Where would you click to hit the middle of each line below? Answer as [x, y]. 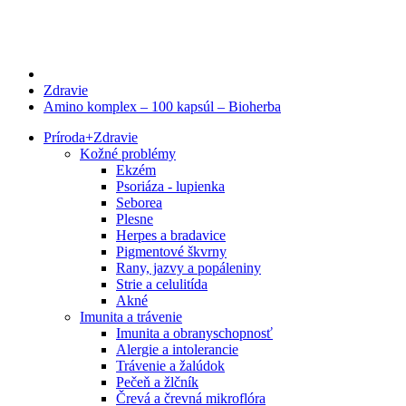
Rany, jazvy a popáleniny [188, 268]
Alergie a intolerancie [177, 349]
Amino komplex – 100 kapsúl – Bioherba [162, 106]
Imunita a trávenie [131, 317]
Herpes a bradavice [171, 235]
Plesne [135, 219]
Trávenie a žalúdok [170, 366]
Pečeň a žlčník [157, 382]
